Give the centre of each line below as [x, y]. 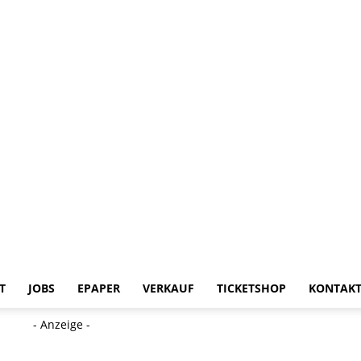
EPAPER [99, 288]
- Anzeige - [61, 324]
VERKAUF [168, 288]
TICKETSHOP [251, 288]
